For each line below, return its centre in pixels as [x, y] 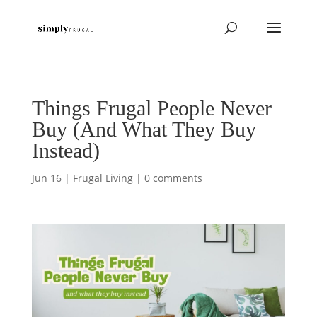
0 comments [173, 178]
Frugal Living [103, 178]
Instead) [65, 150]
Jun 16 [46, 178]
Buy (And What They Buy [144, 129]
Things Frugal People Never [151, 108]
